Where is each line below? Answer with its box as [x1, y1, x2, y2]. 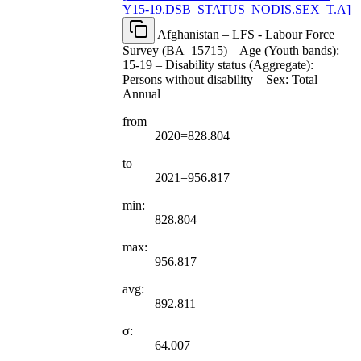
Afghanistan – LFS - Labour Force [157, 27, 334, 41]
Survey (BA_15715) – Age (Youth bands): [122, 43, 339, 57]
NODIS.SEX [251, 2, 320, 16]
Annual [122, 86, 160, 101]
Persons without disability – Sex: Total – [122, 72, 327, 86]
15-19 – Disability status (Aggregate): [122, 57, 313, 72]
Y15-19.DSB [122, 2, 191, 16]
